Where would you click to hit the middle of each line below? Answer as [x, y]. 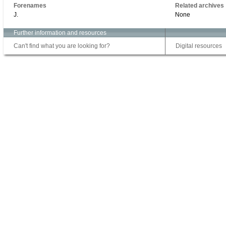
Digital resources [199, 46]
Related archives [200, 5]
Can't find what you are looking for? [62, 46]
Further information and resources [60, 33]
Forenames [30, 5]
